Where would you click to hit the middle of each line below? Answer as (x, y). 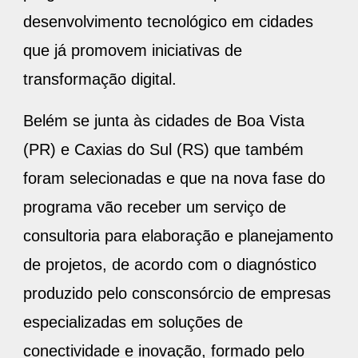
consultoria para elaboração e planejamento (178, 235)
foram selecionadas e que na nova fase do (174, 178)
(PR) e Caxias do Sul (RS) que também (163, 149)
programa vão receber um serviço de (155, 207)
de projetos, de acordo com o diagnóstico (170, 264)
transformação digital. (102, 79)
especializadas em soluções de (133, 322)
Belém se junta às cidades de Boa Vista (164, 120)
